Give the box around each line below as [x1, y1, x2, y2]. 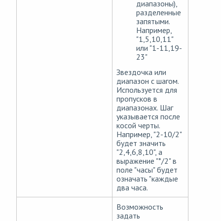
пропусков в [116, 94, 157, 104]
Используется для [116, 85, 177, 95]
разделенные [136, 7, 181, 18]
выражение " [116, 156, 158, 166]
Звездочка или [116, 67, 166, 77]
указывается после [116, 111, 180, 122]
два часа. [116, 183, 148, 193]
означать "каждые [116, 174, 178, 184]
